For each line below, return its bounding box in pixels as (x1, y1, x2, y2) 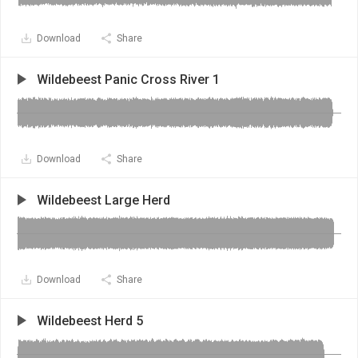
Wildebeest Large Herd (37, 193, 170, 208)
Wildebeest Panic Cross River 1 (37, 72, 220, 87)
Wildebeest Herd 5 (37, 313, 143, 328)
